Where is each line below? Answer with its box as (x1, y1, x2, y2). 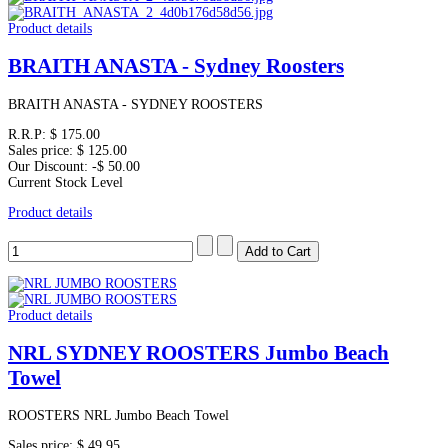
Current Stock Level (8, 174, 123, 190)
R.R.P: (8, 126, 50, 142)
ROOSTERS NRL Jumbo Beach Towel (8, 408, 229, 424)
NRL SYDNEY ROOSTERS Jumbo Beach (8, 340, 389, 365)
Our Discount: (8, 158, 92, 174)
